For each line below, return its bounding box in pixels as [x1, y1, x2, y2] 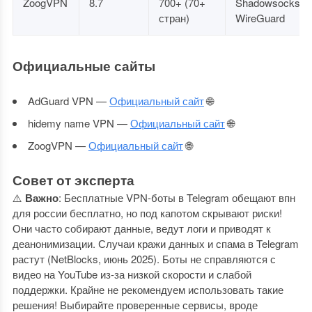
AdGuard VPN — [27, 93, 109, 108]
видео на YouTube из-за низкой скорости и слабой [12, 267, 251, 281]
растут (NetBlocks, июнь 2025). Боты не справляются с [12, 251, 276, 266]
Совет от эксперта [12, 171, 134, 189]
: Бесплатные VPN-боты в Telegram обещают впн [58, 190, 295, 205]
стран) [158, 10, 189, 25]
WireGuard [235, 10, 285, 25]
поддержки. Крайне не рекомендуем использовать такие [12, 282, 283, 297]
